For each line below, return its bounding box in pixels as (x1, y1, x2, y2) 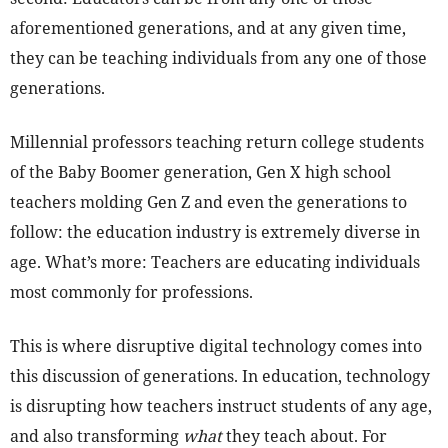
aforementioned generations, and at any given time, (10, 17, 406, 40)
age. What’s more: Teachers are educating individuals (10, 251, 420, 274)
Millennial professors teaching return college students (10, 131, 424, 154)
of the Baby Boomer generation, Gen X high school (10, 161, 391, 184)
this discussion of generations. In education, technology (10, 365, 430, 388)
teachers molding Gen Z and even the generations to (10, 191, 407, 214)
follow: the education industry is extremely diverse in (10, 221, 420, 244)
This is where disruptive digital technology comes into (10, 335, 422, 358)
